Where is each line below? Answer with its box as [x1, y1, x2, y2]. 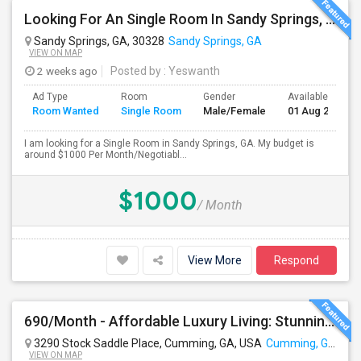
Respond [274, 254, 319, 267]
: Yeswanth [161, 64, 220, 77]
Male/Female [203, 105, 266, 117]
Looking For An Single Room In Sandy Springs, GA [326, 10, 335, 27]
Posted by [110, 64, 161, 77]
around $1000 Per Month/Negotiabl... [24, 149, 187, 160]
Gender [203, 91, 235, 102]
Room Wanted [32, 105, 99, 117]
